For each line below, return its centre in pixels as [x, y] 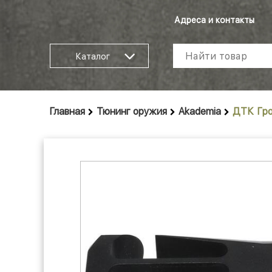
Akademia [200, 111]
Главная [67, 111]
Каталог [93, 56]
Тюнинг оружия [132, 111]
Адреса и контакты [214, 20]
